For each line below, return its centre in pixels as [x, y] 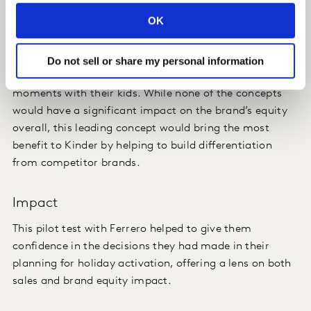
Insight [35, 16]
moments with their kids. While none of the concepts [148, 94]
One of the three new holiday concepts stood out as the [154, 42]
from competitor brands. [76, 163]
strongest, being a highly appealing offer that [128, 59]
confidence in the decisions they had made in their [141, 247]
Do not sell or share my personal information [155, 61]
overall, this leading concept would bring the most [141, 129]
